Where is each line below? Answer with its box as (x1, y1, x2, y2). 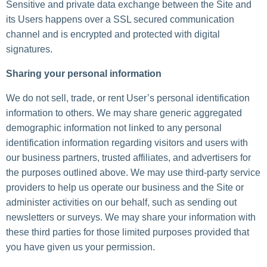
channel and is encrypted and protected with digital (6, 29, 220, 40)
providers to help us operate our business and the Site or (6, 182, 244, 193)
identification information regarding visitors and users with (6, 138, 248, 148)
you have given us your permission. (6, 242, 155, 253)
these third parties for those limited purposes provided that (6, 227, 249, 238)
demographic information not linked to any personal (6, 123, 222, 133)
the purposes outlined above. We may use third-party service (6, 167, 260, 178)
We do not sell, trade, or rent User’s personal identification (6, 93, 250, 104)
